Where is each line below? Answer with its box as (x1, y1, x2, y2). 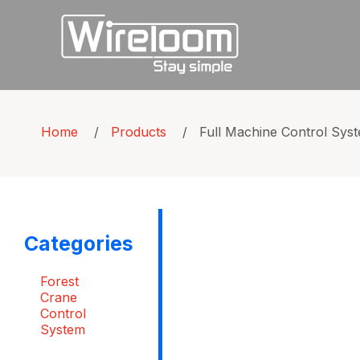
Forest (40, 272, 79, 289)
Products (111, 123, 166, 140)
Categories (24, 231, 134, 256)
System (40, 321, 85, 337)
